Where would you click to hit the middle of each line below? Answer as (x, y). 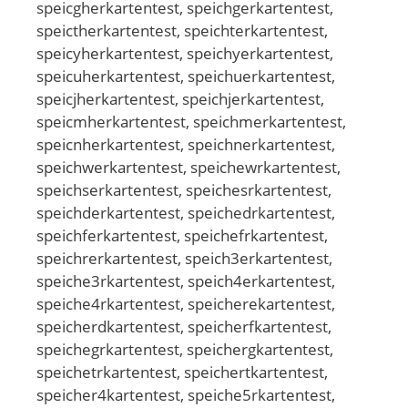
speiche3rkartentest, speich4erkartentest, (186, 280)
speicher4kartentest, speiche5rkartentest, (186, 394)
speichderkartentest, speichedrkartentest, (186, 212)
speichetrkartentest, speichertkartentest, (182, 372)
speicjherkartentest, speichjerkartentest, (180, 98)
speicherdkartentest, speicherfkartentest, (184, 326)
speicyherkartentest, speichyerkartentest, (185, 53)
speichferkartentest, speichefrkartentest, (182, 235)
